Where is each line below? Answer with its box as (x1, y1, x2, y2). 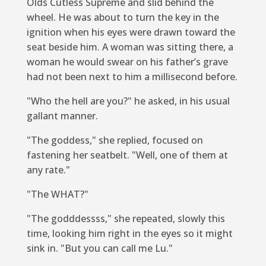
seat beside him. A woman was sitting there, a (26, 40, 233, 53)
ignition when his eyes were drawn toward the (26, 25, 235, 39)
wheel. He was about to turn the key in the (26, 10, 219, 24)
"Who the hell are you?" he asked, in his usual (26, 94, 230, 107)
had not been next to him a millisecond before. (26, 69, 237, 83)
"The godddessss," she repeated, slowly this (26, 211, 225, 225)
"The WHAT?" (26, 187, 88, 201)
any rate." (26, 163, 70, 176)
